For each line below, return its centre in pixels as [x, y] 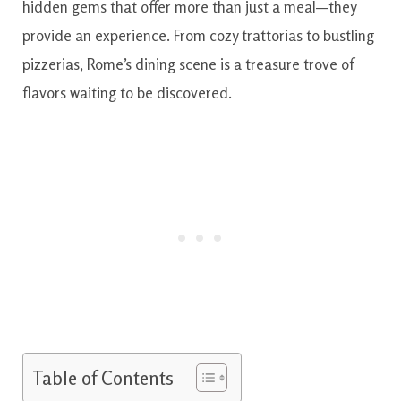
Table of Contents [103, 379]
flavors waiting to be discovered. [127, 92]
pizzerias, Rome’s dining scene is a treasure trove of [188, 64]
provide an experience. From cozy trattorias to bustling [198, 35]
